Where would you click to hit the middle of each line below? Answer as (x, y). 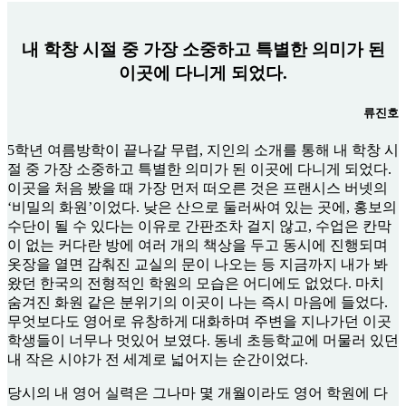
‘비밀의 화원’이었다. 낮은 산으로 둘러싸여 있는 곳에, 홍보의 (202, 208)
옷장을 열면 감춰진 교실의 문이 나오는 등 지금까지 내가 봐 (198, 265)
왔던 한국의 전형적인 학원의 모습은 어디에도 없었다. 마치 (196, 284)
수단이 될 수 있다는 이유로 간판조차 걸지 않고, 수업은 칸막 (199, 227)
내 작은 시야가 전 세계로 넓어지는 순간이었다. (158, 360)
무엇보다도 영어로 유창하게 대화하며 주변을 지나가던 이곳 (199, 322)
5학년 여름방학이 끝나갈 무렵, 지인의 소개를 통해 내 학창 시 (203, 150)
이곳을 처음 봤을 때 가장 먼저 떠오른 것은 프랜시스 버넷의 (198, 188)
